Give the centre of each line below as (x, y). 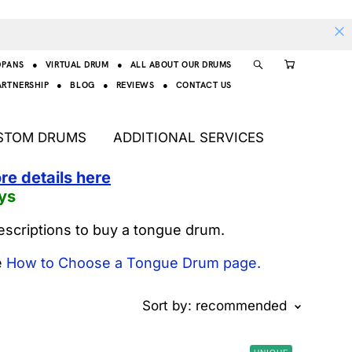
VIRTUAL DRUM (77, 64)
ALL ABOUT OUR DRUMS (181, 64)
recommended (241, 306)
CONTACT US (203, 84)
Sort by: (167, 306)
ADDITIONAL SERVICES (189, 137)
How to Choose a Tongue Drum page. (133, 263)
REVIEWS (135, 84)
